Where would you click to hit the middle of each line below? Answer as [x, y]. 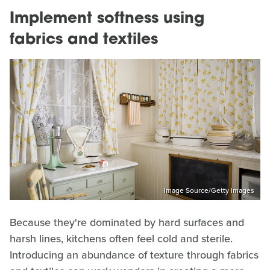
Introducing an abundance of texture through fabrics [134, 255]
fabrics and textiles [84, 40]
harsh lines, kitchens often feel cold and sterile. [121, 238]
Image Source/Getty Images [209, 190]
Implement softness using [107, 19]
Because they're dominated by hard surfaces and [127, 222]
